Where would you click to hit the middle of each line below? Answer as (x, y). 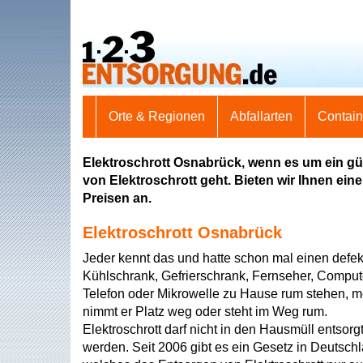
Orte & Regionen (157, 116)
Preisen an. (117, 198)
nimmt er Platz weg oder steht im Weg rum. (205, 312)
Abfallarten (261, 116)
